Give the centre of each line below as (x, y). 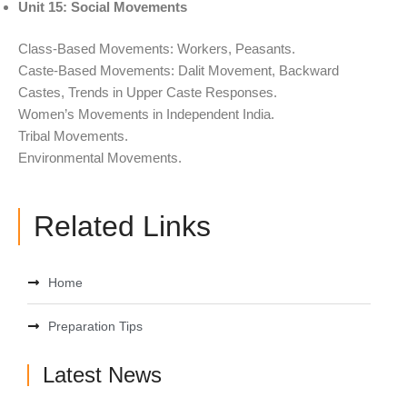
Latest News (102, 374)
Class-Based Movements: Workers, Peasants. (157, 49)
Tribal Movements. (73, 136)
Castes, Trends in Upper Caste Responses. (148, 93)
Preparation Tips (95, 326)
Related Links (122, 226)
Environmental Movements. (100, 158)
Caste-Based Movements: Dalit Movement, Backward (179, 71)
